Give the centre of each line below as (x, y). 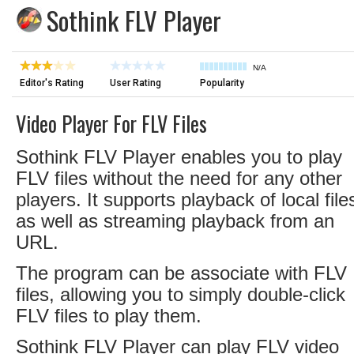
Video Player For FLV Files (111, 124)
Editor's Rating (52, 83)
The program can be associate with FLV (181, 273)
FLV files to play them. (109, 316)
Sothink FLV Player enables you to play (179, 157)
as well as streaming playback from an (175, 221)
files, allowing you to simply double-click (181, 294)
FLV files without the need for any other (179, 178)
